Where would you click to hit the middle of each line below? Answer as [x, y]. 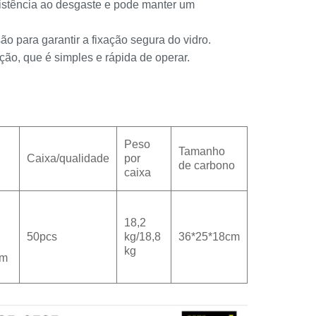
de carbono [207, 166]
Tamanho [202, 152]
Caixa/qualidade [68, 159]
